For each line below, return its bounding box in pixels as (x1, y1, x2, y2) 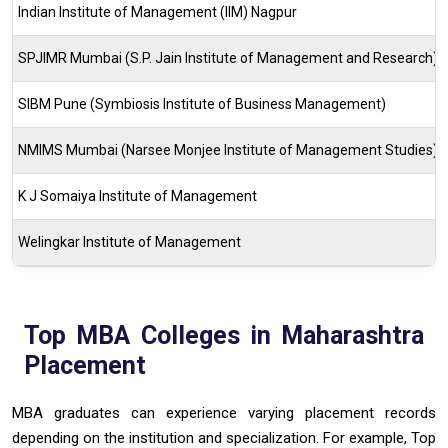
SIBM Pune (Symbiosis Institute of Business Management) (18, 95, 386, 112)
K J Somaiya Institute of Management (18, 187, 257, 204)
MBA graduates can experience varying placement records (12, 403, 436, 422)
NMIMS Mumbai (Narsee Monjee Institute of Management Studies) (18, 141, 438, 158)
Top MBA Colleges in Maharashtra (24, 320, 424, 350)
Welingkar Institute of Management (18, 233, 241, 250)
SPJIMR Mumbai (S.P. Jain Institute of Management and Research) (18, 49, 438, 66)
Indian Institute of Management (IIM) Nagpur (18, 3, 297, 20)
